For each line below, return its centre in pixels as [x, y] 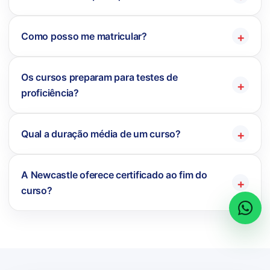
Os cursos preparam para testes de [99, 77]
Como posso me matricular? [84, 36]
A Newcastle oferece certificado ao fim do [114, 174]
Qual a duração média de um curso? [101, 133]
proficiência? [50, 93]
